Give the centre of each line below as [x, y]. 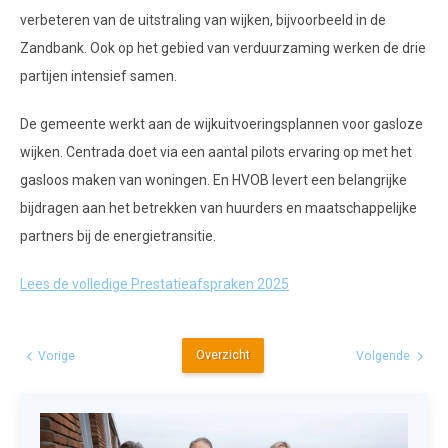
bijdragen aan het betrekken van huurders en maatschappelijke [218, 207]
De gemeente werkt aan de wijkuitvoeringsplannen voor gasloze [221, 123]
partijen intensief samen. [98, 75]
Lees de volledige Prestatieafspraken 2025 [154, 283]
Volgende [387, 355]
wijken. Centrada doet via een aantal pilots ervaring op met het [216, 151]
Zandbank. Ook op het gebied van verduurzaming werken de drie [223, 47]
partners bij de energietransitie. [118, 235]
